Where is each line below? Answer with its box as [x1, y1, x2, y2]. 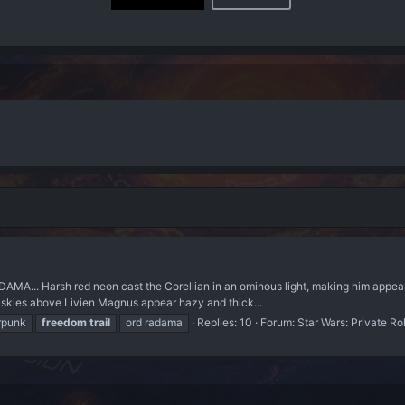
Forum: [260, 315, 297, 329]
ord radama [126, 315, 183, 329]
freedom [42, 315, 87, 329]
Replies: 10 [197, 315, 252, 329]
